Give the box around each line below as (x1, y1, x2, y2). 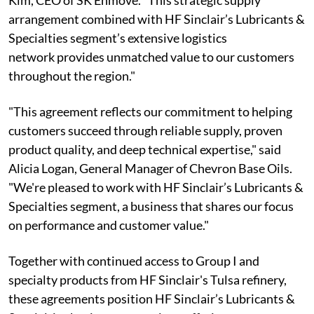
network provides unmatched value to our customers (8, 48, 294, 64)
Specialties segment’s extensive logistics (8, 29, 227, 46)
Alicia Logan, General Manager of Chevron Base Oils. (8, 160, 292, 176)
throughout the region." (8, 67, 137, 83)
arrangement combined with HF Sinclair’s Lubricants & (8, 11, 305, 27)
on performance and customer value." (8, 217, 211, 233)
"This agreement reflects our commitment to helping (8, 103, 292, 119)
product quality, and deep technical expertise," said (8, 141, 281, 157)
